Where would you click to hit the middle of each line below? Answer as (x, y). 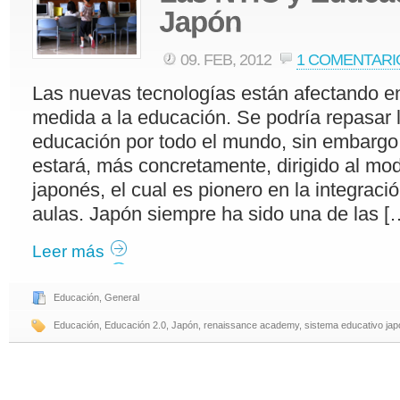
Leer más (68, 252)
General (122, 298)
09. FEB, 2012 (227, 60)
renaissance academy (251, 325)
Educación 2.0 (135, 325)
